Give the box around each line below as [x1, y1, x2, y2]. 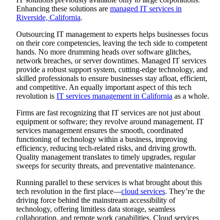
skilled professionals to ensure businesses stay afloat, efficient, [16, 74, 207, 82]
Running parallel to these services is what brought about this [16, 178, 202, 187]
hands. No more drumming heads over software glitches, [16, 47, 191, 56]
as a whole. [172, 91, 209, 100]
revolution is [16, 91, 56, 100]
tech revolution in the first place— [16, 187, 121, 195]
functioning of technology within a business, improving [16, 135, 187, 143]
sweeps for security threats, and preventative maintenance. [16, 161, 195, 170]
